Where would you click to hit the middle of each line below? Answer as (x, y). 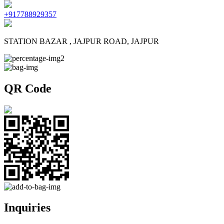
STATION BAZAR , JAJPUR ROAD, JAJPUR (81, 41)
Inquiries (27, 208)
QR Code (28, 88)
